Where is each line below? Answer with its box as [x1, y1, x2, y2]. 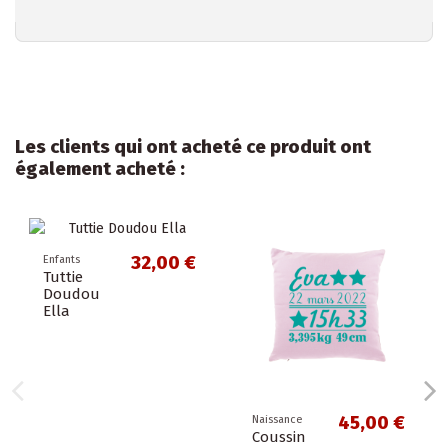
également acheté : [15, 157, 185, 180]
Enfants [43, 253, 80, 267]
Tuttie [43, 268, 83, 287]
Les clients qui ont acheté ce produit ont [15, 135, 371, 158]
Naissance [252, 413, 303, 427]
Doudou [43, 285, 100, 304]
